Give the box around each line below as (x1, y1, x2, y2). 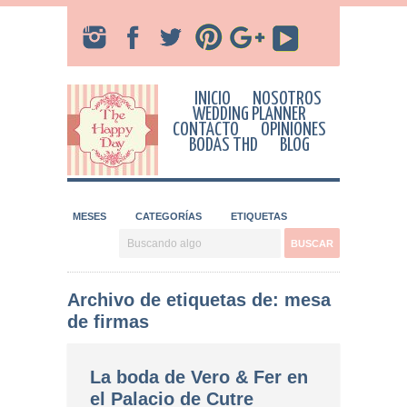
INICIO (194, 90, 231, 108)
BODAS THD (188, 136, 258, 154)
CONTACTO (172, 121, 239, 139)
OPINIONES (260, 121, 326, 139)
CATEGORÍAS (135, 211, 202, 222)
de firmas (67, 312, 149, 332)
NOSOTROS (253, 90, 322, 108)
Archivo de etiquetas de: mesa (67, 290, 331, 310)
